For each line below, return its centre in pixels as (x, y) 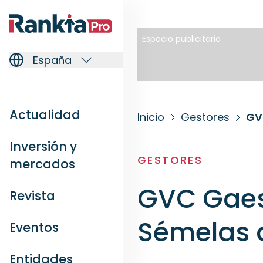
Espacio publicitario (181, 39)
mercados (42, 164)
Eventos (34, 227)
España (52, 60)
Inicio (151, 117)
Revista (32, 195)
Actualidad (45, 114)
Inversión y (43, 146)
